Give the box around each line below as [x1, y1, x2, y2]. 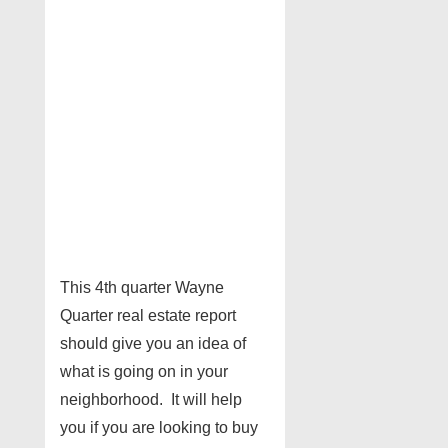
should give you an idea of [60, 335, 246, 353]
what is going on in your [60, 363, 228, 381]
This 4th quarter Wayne [60, 279, 224, 297]
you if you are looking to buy [60, 419, 258, 437]
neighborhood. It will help [60, 391, 242, 409]
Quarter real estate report [60, 307, 236, 325]
